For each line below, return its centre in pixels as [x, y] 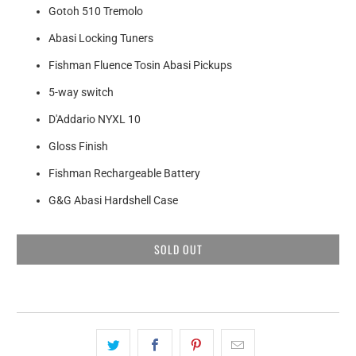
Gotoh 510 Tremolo [96, 12]
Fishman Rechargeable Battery [125, 174]
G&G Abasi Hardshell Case [114, 201]
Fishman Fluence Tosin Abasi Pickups [141, 66]
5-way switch [81, 93]
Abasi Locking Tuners [101, 39]
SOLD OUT [178, 250]
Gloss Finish [79, 147]
